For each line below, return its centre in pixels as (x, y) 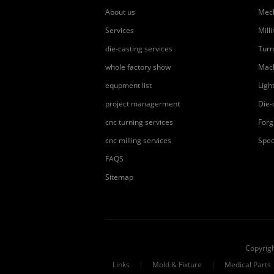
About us (120, 12)
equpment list (128, 85)
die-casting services (139, 49)
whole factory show (138, 67)
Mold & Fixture (177, 265)
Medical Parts (248, 265)
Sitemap (119, 177)
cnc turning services (139, 122)
